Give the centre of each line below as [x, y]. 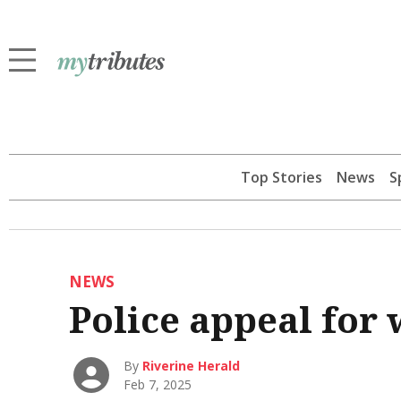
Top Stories [281, 177]
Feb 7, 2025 [158, 385]
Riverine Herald [192, 366]
